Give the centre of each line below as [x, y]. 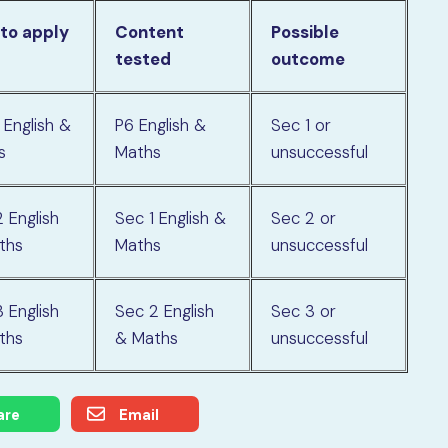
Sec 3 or [304, 311]
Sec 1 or [301, 125]
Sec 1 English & [171, 218]
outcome [308, 59]
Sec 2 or [304, 218]
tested [143, 59]
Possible [305, 32]
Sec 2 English [165, 311]
